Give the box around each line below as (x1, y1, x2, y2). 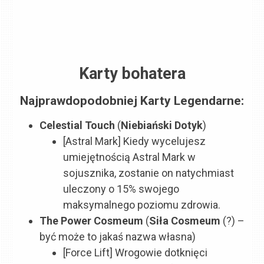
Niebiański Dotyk (121, 119, 203, 132)
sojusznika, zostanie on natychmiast (63, 167, 235, 180)
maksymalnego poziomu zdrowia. (63, 199, 221, 212)
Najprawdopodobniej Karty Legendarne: (20, 93, 244, 108)
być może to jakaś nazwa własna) (39, 230, 196, 243)
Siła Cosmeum (149, 214, 221, 227)
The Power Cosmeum (39, 214, 146, 227)
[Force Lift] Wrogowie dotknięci (63, 246, 208, 259)
